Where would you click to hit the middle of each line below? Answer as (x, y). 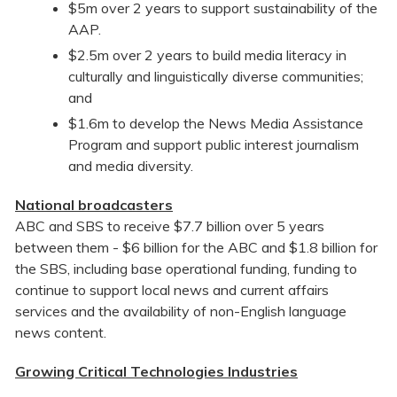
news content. (61, 333)
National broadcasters (94, 205)
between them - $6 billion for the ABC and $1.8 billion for (196, 248)
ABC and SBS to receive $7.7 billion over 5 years (170, 226)
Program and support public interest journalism (214, 145)
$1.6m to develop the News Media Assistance (216, 124)
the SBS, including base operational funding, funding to (186, 269)
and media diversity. (131, 166)
